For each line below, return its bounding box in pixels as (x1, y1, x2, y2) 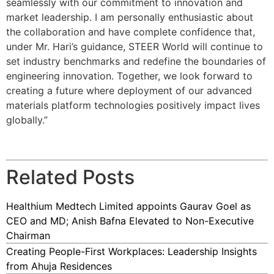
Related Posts (6, 165, 135, 189)
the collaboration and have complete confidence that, (6, 25, 255, 38)
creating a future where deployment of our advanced (6, 84, 252, 97)
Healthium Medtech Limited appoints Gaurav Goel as (6, 199, 251, 212)
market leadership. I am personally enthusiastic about (6, 10, 253, 23)
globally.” (6, 113, 48, 126)
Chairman (6, 229, 50, 242)
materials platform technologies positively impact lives (6, 98, 260, 111)
